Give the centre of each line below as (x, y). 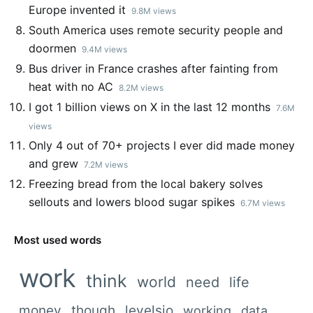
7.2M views (105, 165)
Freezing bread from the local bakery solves (145, 184)
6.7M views (262, 203)
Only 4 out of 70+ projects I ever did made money (161, 146)
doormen (52, 49)
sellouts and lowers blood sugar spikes (131, 202)
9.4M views (104, 50)
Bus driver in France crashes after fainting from (153, 69)
